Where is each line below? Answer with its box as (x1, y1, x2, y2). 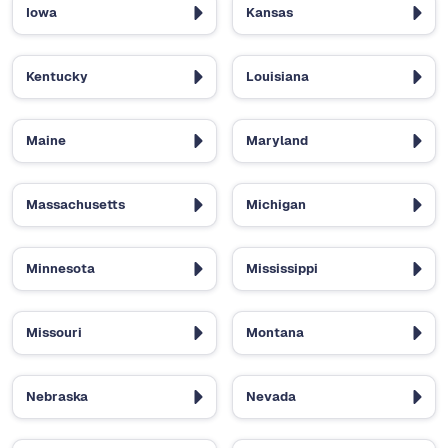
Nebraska (26, 388, 88, 406)
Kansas (245, 4, 293, 22)
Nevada (245, 388, 296, 406)
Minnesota (26, 260, 95, 278)
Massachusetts (26, 196, 125, 214)
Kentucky (26, 68, 88, 86)
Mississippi (245, 260, 318, 278)
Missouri (26, 324, 82, 342)
